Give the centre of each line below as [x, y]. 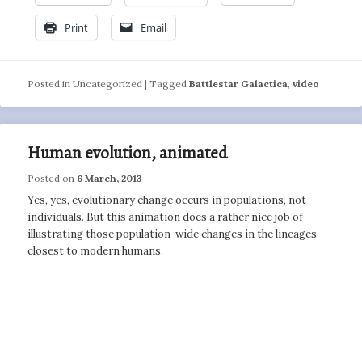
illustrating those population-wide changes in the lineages [173, 234]
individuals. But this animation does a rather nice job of [166, 217]
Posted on [53, 178]
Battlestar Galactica [239, 83]
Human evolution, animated [128, 153]
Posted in [49, 83]
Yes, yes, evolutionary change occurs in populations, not [167, 200]
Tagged [168, 83]
